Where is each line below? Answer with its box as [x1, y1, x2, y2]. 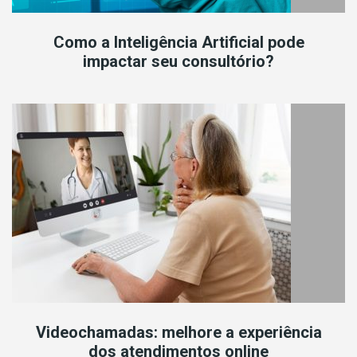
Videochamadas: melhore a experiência [35, 323, 322, 343]
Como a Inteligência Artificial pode [53, 32, 304, 52]
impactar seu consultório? [83, 51, 274, 71]
